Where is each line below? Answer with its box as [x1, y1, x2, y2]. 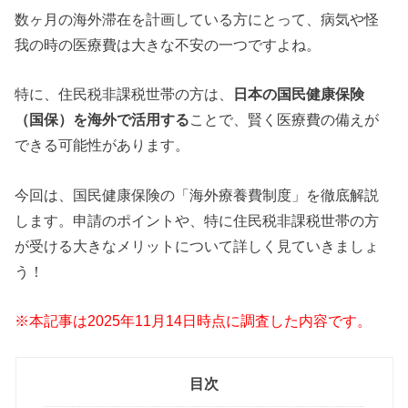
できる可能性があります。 [15, 137, 190, 154]
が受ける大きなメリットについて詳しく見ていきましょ [15, 237, 380, 254]
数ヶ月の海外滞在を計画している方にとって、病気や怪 [15, 10, 380, 27]
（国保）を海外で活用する [15, 111, 190, 128]
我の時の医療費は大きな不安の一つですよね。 [15, 36, 321, 53]
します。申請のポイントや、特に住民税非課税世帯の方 [15, 211, 380, 229]
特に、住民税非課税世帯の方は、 [15, 86, 234, 103]
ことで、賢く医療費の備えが [189, 111, 380, 128]
